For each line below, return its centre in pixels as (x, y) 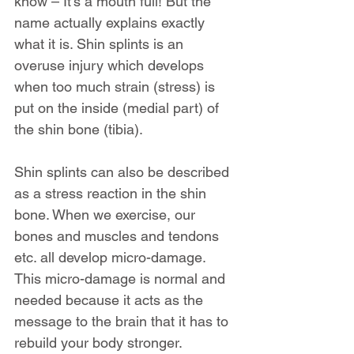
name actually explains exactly (111, 23)
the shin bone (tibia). (79, 130)
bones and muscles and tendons (119, 236)
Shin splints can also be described (124, 172)
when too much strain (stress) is (117, 87)
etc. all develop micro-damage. (112, 258)
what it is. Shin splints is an (101, 44)
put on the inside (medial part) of (119, 108)
